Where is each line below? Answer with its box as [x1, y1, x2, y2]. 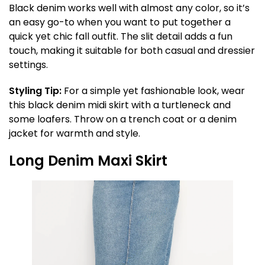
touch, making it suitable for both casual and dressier [9, 44, 255, 57]
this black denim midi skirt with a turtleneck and [9, 98, 231, 112]
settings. [9, 58, 48, 72]
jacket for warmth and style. [9, 127, 140, 140]
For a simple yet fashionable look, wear [62, 84, 245, 98]
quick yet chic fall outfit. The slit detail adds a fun [9, 30, 232, 43]
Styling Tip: [9, 84, 62, 98]
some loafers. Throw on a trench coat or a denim [9, 112, 237, 126]
